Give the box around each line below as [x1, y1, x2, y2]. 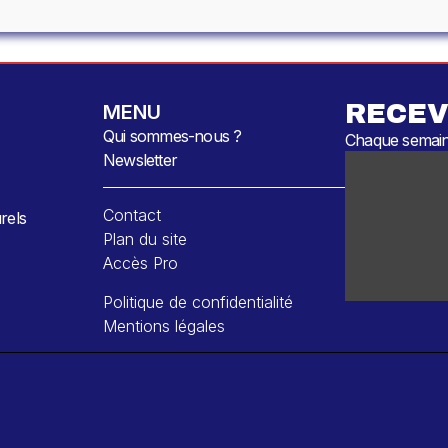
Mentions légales [103, 315, 226, 336]
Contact [103, 205, 162, 226]
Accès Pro [103, 253, 179, 274]
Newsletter [103, 150, 178, 171]
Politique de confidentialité [103, 291, 294, 312]
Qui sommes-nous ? [103, 126, 242, 147]
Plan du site [103, 229, 188, 250]
